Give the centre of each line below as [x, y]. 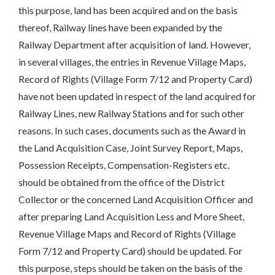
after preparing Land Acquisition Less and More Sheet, [131, 217]
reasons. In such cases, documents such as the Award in [132, 131]
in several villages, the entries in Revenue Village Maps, [132, 62]
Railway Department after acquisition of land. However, [134, 45]
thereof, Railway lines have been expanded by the [120, 28]
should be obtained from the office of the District [122, 182]
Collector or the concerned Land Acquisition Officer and [136, 199]
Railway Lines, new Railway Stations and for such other [131, 114]
